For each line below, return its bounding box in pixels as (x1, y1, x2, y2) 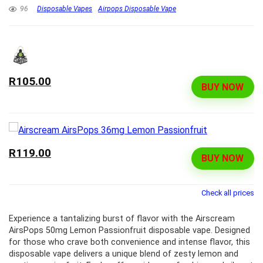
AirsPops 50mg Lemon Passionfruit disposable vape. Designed (9, 225, 250, 235)
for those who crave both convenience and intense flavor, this (9, 237, 250, 247)
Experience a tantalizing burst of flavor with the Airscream (9, 213, 235, 224)
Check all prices (201, 188, 254, 197)
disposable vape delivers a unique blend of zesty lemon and (9, 248, 238, 259)
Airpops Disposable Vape (98, 5, 176, 14)
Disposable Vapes (37, 5, 92, 14)
